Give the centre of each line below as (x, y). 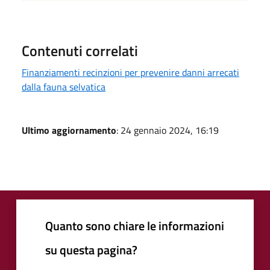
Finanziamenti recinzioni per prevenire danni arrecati (130, 72)
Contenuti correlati (80, 50)
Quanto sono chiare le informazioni (135, 225)
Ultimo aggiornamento (69, 130)
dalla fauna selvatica (64, 86)
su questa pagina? (91, 250)
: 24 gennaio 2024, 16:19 (168, 130)
